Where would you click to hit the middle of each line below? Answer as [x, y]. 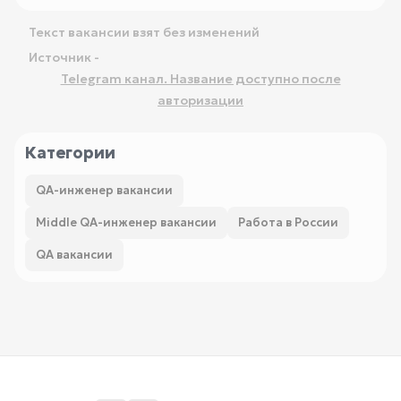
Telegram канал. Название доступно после [200, 79]
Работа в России [288, 222]
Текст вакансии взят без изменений [144, 32]
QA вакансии [74, 255]
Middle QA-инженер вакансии [126, 222]
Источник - [64, 57]
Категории [70, 153]
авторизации [200, 100]
